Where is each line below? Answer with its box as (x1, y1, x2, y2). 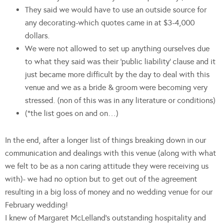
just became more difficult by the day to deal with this (25, 69, 210, 79)
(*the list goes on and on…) (25, 108, 118, 118)
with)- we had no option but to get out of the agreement (5, 174, 197, 184)
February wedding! (5, 200, 68, 210)
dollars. (25, 30, 50, 40)
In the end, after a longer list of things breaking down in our (5, 135, 206, 145)
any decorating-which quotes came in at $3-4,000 (25, 17, 195, 27)
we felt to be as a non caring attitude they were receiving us (5, 161, 209, 171)
